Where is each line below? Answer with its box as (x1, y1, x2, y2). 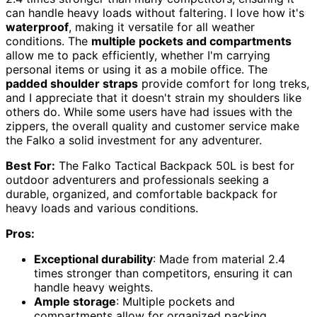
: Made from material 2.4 (153, 252, 285, 267)
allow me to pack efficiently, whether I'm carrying (6, 48, 270, 63)
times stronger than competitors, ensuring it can (34, 266, 292, 281)
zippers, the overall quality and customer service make (6, 119, 299, 134)
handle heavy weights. (34, 280, 153, 295)
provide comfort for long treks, (138, 76, 309, 91)
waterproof (6, 20, 69, 35)
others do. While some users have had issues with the (6, 105, 292, 120)
